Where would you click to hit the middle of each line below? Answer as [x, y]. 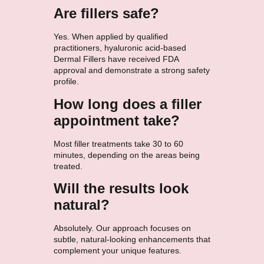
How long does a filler [127, 104]
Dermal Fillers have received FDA [116, 59]
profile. [66, 82]
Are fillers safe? [106, 14]
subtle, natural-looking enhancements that [132, 240]
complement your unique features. [117, 251]
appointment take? [116, 120]
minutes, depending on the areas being [126, 155]
